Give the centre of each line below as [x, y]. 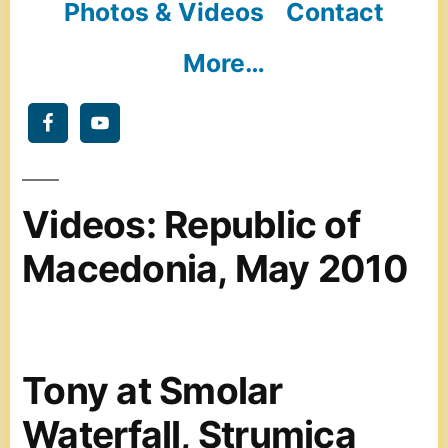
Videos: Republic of [191, 224]
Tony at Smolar [152, 390]
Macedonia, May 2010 [215, 268]
